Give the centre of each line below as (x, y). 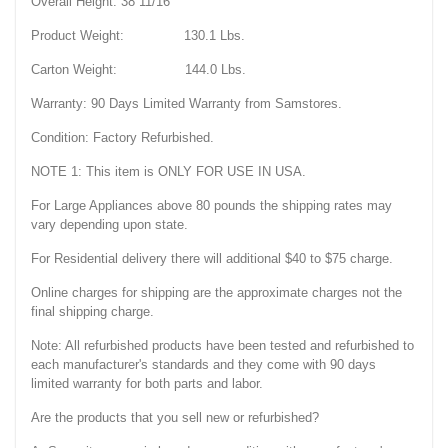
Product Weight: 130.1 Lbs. (138, 36)
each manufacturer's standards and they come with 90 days (203, 365)
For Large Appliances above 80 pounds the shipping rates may (211, 206)
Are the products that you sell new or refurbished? (175, 418)
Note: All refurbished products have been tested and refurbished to (222, 346)
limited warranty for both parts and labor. (147, 384)
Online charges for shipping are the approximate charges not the (216, 293)
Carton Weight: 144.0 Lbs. (138, 70)
